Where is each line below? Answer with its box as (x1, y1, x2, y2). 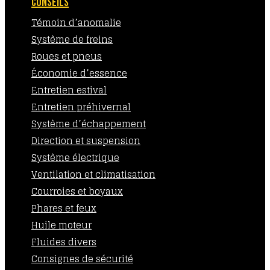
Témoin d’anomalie (31, 14, 121, 31)
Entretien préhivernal (31, 99, 131, 115)
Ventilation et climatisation (31, 166, 155, 183)
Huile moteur (31, 217, 92, 233)
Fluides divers (31, 234, 96, 250)
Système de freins (31, 31, 113, 48)
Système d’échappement (31, 116, 146, 132)
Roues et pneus (31, 48, 102, 64)
